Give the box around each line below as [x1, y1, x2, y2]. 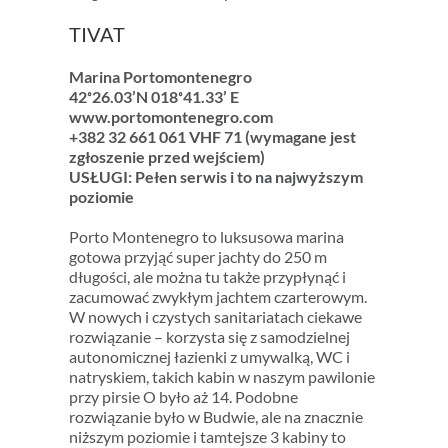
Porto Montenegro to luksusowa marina [68, 226, 344, 246]
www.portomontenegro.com [68, 106, 273, 126]
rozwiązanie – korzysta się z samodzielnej [68, 326, 350, 346]
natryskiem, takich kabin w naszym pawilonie [68, 366, 375, 386]
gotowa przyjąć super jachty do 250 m [68, 246, 327, 266]
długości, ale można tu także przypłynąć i [68, 266, 346, 286]
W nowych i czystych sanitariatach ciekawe [68, 306, 362, 326]
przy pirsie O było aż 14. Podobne [68, 386, 298, 406]
